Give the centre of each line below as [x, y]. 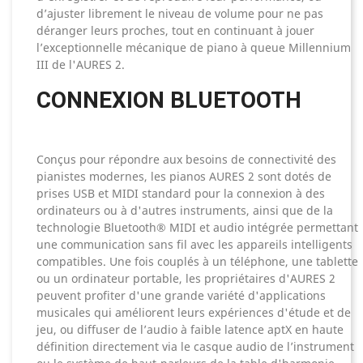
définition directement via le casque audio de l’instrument [195, 347]
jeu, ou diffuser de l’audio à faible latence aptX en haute [190, 330]
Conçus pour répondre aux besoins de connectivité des [186, 160]
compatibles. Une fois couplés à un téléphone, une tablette [197, 262]
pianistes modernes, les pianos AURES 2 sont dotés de [184, 177]
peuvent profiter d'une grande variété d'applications [181, 296]
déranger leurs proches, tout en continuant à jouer [175, 31]
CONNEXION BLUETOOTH [169, 100]
